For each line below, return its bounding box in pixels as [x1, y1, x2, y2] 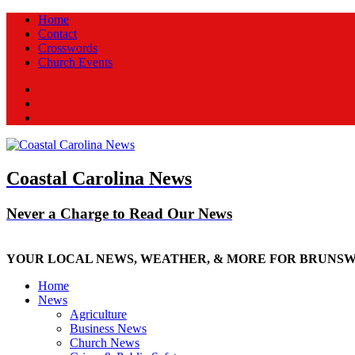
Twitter [37, 96, 73, 109]
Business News [70, 321, 147, 335]
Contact [38, 27, 77, 40]
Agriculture [70, 307, 127, 321]
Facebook [37, 82, 86, 95]
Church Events [38, 55, 113, 69]
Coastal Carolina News [6, 167, 192, 189]
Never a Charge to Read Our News [6, 204, 232, 222]
